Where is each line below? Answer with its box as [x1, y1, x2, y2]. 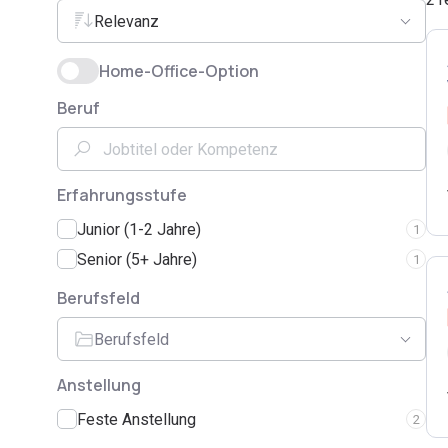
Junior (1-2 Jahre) [77, 219, 201, 239]
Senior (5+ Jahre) [77, 249, 197, 269]
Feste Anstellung [77, 409, 196, 429]
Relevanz [94, 11, 159, 31]
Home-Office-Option [99, 60, 259, 82]
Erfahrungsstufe [57, 184, 187, 206]
